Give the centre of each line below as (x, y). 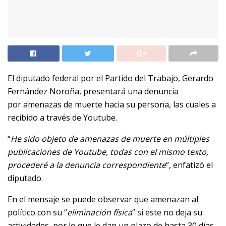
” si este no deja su (167, 213)
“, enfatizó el (189, 165)
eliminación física (100, 213)
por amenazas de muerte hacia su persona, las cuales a (112, 105)
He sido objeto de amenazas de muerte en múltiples (110, 139)
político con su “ (37, 213)
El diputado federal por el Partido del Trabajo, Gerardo (110, 78)
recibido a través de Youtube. (62, 118)
